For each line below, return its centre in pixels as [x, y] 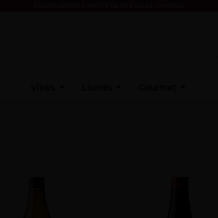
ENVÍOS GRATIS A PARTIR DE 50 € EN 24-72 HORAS [109, 6]
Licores [97, 87]
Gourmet [157, 87]
